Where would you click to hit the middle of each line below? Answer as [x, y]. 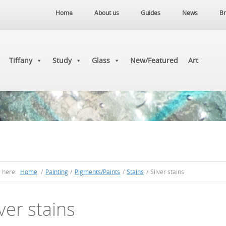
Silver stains [167, 172]
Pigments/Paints [98, 172]
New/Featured [154, 60]
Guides [151, 13]
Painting [56, 172]
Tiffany [21, 60]
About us [107, 13]
